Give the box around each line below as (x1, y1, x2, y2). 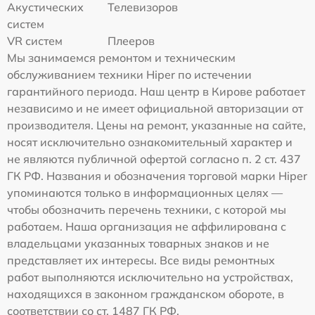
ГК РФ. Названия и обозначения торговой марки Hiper (7, 168, 307, 183)
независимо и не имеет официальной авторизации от (7, 101, 303, 115)
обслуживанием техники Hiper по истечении (7, 67, 252, 82)
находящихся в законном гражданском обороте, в (7, 286, 284, 301)
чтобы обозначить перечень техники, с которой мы (7, 202, 286, 217)
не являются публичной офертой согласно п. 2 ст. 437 (7, 151, 301, 166)
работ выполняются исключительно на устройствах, (7, 269, 293, 284)
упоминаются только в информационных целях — (7, 185, 283, 200)
